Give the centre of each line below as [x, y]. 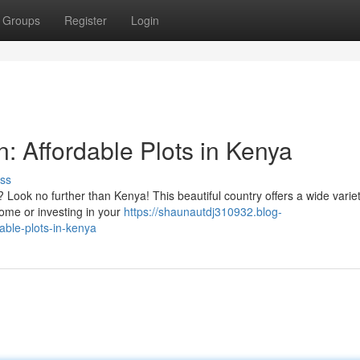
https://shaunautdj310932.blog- [203, 211]
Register [86, 20]
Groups [21, 20]
